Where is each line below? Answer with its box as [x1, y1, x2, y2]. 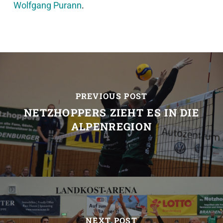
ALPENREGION [71, 119, 152, 134]
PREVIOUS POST [75, 91, 148, 102]
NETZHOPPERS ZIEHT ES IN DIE [23, 106, 200, 120]
